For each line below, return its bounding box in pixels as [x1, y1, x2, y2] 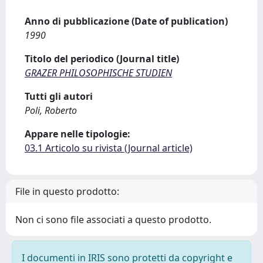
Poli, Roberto [25, 104, 77, 117]
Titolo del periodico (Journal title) [25, 52, 179, 65]
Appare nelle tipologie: [25, 127, 130, 140]
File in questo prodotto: [15, 185, 119, 198]
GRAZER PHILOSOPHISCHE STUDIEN [25, 66, 172, 79]
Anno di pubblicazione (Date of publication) [25, 15, 228, 28]
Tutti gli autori [25, 90, 93, 103]
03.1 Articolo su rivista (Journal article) [25, 141, 193, 154]
